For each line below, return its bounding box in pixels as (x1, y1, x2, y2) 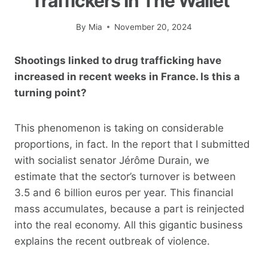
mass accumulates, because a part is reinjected (14, 202, 245, 215)
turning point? (14, 86, 87, 99)
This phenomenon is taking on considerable (14, 121, 224, 134)
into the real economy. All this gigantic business (14, 218, 243, 231)
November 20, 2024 (114, 22, 192, 32)
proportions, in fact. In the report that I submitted (14, 138, 250, 150)
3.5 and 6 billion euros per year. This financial (14, 186, 233, 199)
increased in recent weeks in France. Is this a (14, 70, 240, 83)
